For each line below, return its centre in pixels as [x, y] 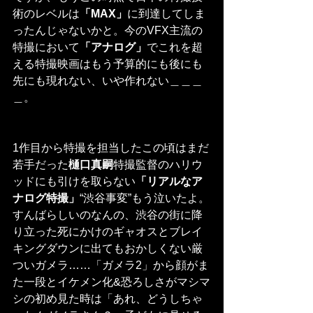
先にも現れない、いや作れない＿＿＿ [108, 81]
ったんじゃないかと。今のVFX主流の [108, 31]
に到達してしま [166, 14]
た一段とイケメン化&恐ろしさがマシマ [111, 282]
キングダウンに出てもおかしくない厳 [108, 249]
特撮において [46, 48]
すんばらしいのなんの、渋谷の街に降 [108, 215]
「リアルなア [169, 182]
